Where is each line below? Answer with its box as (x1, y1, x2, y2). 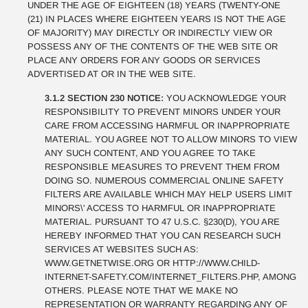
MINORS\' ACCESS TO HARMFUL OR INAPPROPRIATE (45, 203, 276, 213)
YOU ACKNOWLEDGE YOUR (164, 93, 286, 103)
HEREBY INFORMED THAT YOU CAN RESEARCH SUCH (45, 230, 280, 241)
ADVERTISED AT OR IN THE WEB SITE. (27, 69, 196, 79)
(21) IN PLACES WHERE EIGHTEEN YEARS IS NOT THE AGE (27, 14, 286, 24)
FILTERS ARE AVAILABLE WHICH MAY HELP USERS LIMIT (45, 189, 292, 199)
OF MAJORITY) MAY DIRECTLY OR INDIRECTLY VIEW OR (27, 27, 272, 38)
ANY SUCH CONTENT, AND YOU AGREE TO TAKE (45, 148, 256, 158)
